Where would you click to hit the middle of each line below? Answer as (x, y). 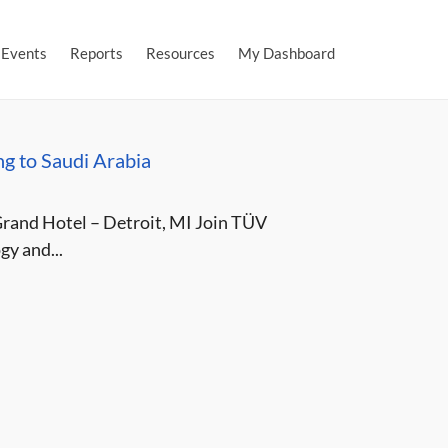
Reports (96, 53)
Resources (180, 53)
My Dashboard (286, 53)
